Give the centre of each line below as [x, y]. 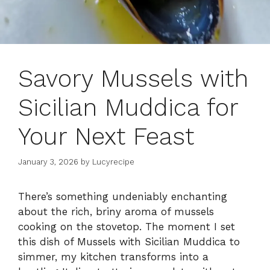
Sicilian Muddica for [128, 107]
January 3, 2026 [48, 162]
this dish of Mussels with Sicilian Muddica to [129, 242]
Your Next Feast [106, 136]
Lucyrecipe [113, 162]
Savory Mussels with [133, 78]
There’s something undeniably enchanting [123, 197]
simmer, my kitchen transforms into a [113, 257]
